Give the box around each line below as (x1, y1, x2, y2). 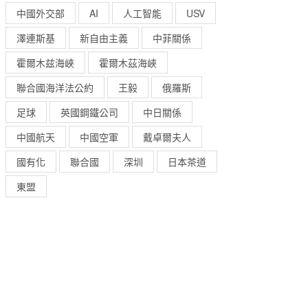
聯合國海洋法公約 (16, 80, 93, 94)
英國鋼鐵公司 (60, 105, 118, 119)
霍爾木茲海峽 (99, 56, 157, 69)
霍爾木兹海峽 (16, 56, 74, 69)
